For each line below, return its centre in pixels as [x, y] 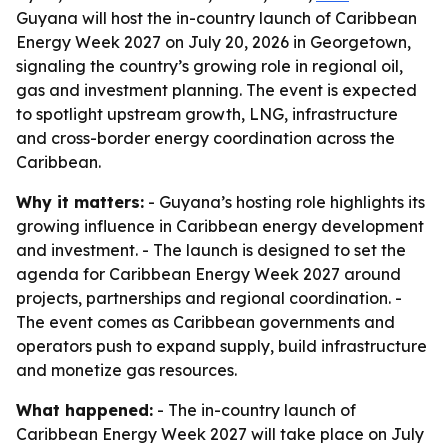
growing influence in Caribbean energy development [220, 226]
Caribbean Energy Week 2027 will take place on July [220, 434]
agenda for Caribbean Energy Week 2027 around [208, 274]
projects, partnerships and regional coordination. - [209, 298]
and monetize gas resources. [126, 370]
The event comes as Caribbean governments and [205, 322]
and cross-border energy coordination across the [205, 138]
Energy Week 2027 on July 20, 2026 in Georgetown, [213, 42]
